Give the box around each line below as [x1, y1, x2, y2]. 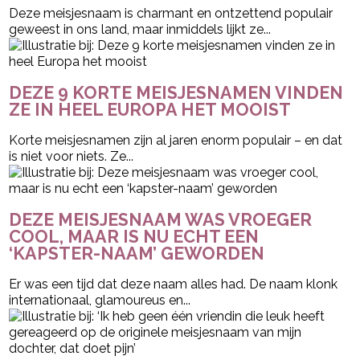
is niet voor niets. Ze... [9, 149, 134, 165]
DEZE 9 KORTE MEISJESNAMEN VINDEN [9, 83, 344, 104]
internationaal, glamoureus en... [9, 292, 191, 309]
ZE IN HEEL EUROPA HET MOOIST [9, 100, 292, 121]
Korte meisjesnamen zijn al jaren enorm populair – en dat [9, 133, 343, 149]
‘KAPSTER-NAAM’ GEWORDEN [9, 243, 265, 264]
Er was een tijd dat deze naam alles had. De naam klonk [9, 276, 338, 292]
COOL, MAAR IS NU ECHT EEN [9, 227, 260, 247]
